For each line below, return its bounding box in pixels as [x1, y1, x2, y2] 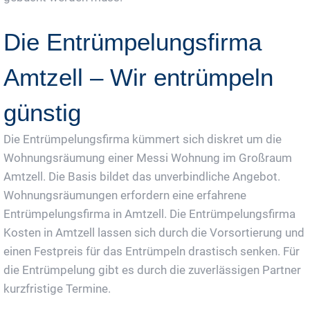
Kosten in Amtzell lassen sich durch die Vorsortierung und [3, 225, 304, 239]
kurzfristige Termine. [3, 281, 111, 295]
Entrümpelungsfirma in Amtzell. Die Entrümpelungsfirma [3, 206, 295, 221]
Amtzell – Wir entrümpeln [3, 63, 273, 91]
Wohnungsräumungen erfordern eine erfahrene [3, 188, 246, 202]
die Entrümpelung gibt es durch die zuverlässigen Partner [3, 262, 301, 277]
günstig [3, 98, 81, 126]
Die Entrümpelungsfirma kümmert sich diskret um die [3, 131, 282, 146]
